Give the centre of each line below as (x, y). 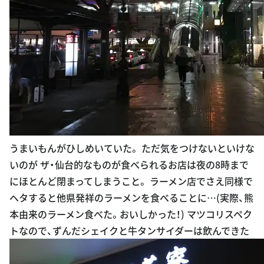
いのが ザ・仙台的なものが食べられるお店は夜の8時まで (129, 164)
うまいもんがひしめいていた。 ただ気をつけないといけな (132, 148)
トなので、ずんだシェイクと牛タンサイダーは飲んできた (129, 230)
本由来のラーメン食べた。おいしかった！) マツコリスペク (131, 214)
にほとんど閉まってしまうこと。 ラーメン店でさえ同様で (131, 181)
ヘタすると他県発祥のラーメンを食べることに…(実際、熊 (131, 197)
